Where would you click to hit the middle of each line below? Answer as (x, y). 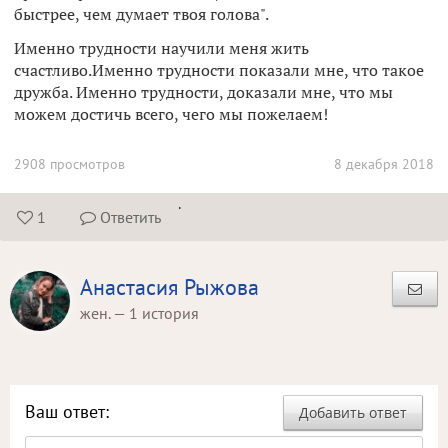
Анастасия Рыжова (169, 287)
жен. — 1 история (139, 313)
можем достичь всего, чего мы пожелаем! (171, 114)
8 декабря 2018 (384, 164)
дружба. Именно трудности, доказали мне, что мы (203, 92)
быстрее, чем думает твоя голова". (141, 13)
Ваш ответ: (67, 412)
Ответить (128, 217)
